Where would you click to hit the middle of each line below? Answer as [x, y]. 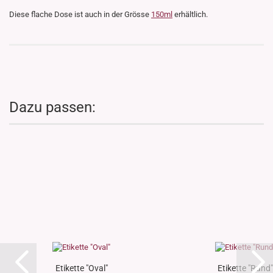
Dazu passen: [52, 108]
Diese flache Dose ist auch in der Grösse [80, 15]
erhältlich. [190, 15]
